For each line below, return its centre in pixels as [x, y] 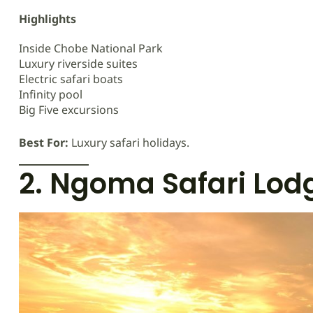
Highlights [48, 19]
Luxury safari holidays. [129, 142]
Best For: [44, 142]
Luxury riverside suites [78, 63]
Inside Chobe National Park [91, 48]
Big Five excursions [69, 109]
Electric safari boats [71, 79]
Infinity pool [51, 94]
